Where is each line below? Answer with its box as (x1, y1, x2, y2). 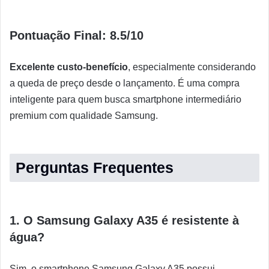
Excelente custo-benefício (10, 62, 128, 73)
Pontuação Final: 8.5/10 (10, 29, 144, 43)
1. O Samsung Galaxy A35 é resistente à (10, 214, 239, 228)
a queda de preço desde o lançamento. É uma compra (10, 78, 240, 89)
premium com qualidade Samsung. (10, 110, 158, 121)
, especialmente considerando (128, 62, 256, 73)
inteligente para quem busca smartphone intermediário (10, 94, 241, 105)
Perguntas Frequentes (16, 159, 174, 177)
